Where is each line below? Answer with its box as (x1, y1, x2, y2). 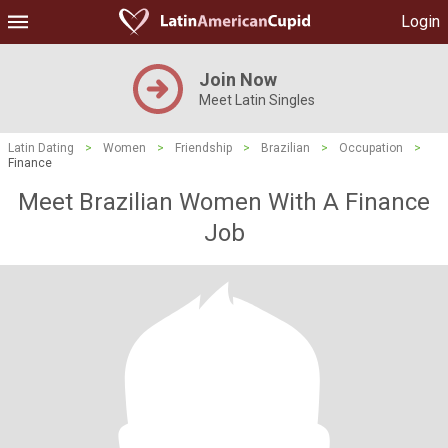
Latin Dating (8, 141, 74, 155)
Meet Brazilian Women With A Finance (18, 188, 430, 216)
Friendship (175, 141, 232, 155)
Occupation (339, 141, 403, 155)
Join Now (199, 69, 277, 90)
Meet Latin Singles (199, 92, 315, 108)
